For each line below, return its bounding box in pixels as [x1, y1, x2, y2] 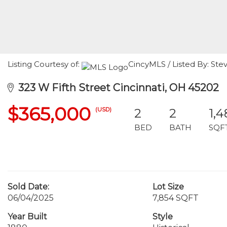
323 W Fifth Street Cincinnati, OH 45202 [13, 82, 219, 94]
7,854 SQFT [152, 193, 199, 203]
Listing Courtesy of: [8, 59, 82, 69]
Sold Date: [8, 182, 49, 192]
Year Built [8, 212, 47, 221]
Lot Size [152, 182, 184, 192]
